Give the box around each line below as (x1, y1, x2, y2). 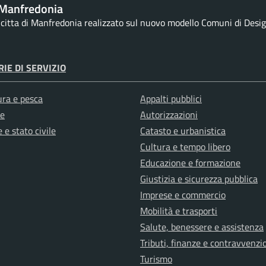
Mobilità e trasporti (140, 203, 217, 218)
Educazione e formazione (140, 155, 240, 170)
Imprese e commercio (140, 187, 226, 202)
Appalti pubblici (140, 91, 202, 106)
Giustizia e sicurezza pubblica (140, 171, 258, 186)
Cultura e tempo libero (140, 139, 230, 154)
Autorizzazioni (140, 107, 198, 122)
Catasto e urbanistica (140, 123, 226, 138)
